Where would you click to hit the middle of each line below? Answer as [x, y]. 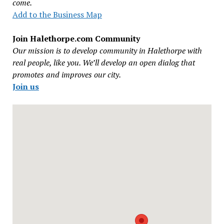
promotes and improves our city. [66, 74]
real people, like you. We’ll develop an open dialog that [103, 62]
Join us [25, 86]
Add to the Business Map [57, 14]
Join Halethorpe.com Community [76, 38]
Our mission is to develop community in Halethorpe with [107, 50]
